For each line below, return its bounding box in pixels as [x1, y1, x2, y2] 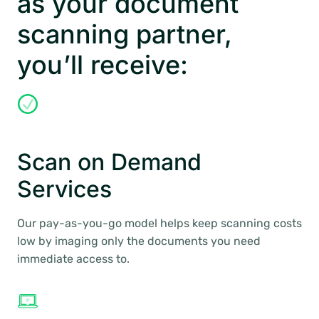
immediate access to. [17, 252, 130, 266]
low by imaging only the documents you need [17, 234, 261, 248]
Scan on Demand [17, 148, 202, 176]
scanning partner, [17, 19, 232, 50]
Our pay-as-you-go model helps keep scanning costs [17, 216, 302, 230]
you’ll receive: [17, 49, 188, 80]
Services [17, 175, 112, 203]
